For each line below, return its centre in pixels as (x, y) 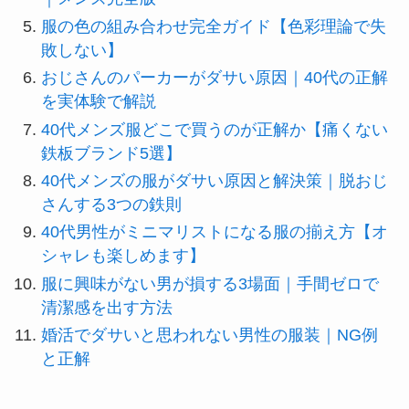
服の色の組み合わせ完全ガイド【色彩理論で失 (213, 26)
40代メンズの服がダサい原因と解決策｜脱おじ (214, 181)
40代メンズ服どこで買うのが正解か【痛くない (214, 129)
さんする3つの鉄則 (111, 205)
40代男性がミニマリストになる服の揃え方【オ (214, 232)
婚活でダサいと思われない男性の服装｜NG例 (209, 336)
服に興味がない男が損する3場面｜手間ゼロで (210, 283)
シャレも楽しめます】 (123, 256)
